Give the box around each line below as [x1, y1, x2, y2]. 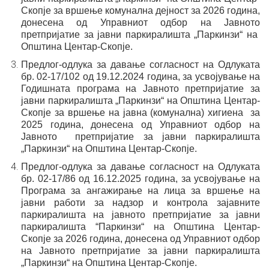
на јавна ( [108, 107, 154, 118]
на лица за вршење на [147, 186, 261, 196]
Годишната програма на [21, 83, 137, 94]
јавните [226, 198, 260, 208]
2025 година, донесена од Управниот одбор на [21, 119, 260, 130]
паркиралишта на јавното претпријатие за [21, 210, 236, 220]
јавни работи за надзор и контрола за [21, 198, 226, 208]
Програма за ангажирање [21, 186, 148, 196]
